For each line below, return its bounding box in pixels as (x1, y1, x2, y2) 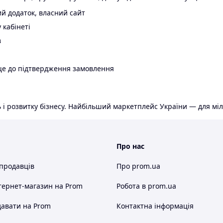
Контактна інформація (116, 201, 194, 211)
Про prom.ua (116, 161, 160, 171)
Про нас (116, 141, 144, 151)
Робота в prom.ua (116, 181, 176, 191)
